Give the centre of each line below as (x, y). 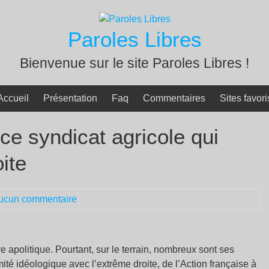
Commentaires (174, 98)
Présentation (70, 98)
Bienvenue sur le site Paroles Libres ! (134, 63)
